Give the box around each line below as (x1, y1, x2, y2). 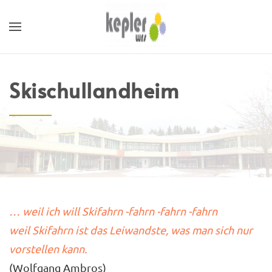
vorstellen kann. (9, 242, 87, 255)
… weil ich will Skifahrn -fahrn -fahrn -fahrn (9, 205, 217, 217)
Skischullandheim (9, 76, 178, 104)
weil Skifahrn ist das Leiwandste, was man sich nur (9, 223, 253, 236)
